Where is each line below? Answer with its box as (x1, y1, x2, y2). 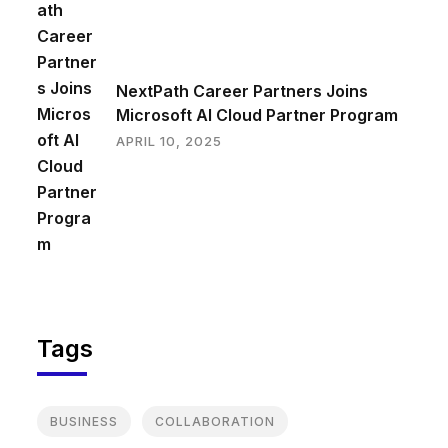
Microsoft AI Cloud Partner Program (115, 105, 398, 126)
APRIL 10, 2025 (115, 133, 222, 150)
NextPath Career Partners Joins (115, 81, 368, 102)
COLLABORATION (155, 414, 275, 430)
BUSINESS (50, 414, 118, 430)
